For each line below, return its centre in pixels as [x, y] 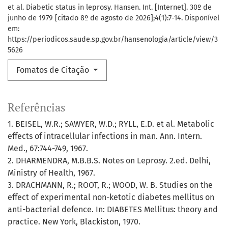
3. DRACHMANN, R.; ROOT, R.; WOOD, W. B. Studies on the [110, 185]
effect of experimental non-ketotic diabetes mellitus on [111, 197]
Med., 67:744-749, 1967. [48, 149]
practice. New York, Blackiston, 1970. [74, 222]
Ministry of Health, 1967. [51, 173]
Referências [37, 108]
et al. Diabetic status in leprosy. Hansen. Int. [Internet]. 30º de [110, 8]
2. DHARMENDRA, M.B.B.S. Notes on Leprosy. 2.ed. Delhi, [109, 161]
